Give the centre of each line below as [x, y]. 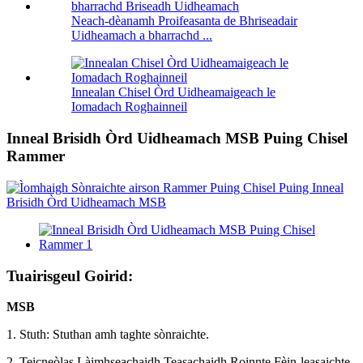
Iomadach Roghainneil [129, 107]
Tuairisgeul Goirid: [70, 275]
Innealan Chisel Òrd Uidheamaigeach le [173, 92]
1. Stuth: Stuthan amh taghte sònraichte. [108, 335]
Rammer [36, 156]
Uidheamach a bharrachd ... [142, 36]
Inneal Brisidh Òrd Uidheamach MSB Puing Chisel [177, 139]
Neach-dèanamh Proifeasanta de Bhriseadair [184, 21]
